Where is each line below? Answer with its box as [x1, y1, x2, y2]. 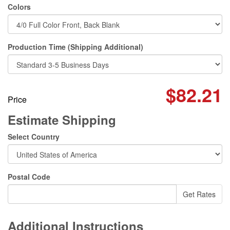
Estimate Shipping [8, 111, 116, 128]
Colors [8, 2, 31, 12]
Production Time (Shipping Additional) [8, 42, 143, 52]
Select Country [8, 131, 60, 142]
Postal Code [8, 171, 50, 182]
